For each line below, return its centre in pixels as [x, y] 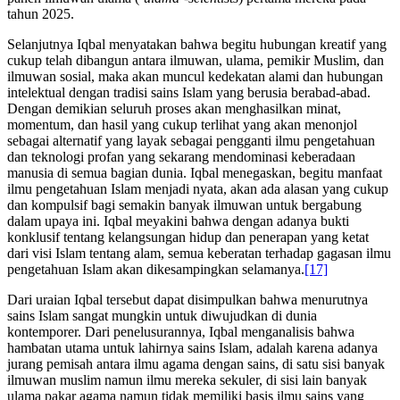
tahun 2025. [41, 13]
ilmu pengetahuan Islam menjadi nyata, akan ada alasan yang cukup [198, 188]
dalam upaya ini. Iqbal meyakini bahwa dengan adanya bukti [178, 221]
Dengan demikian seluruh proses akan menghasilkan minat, [174, 108]
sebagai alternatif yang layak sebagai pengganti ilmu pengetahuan [191, 140]
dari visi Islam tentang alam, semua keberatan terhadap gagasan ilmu [199, 253]
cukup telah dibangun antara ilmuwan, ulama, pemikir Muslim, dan [196, 60]
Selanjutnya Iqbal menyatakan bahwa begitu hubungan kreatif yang [197, 44]
